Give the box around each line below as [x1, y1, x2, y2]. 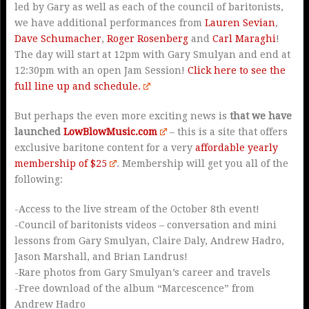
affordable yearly [195, 141, 278, 153]
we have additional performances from [14, 17, 205, 28]
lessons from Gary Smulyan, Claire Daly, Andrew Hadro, [14, 235, 284, 246]
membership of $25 [14, 157, 107, 169]
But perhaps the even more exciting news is [14, 110, 230, 121]
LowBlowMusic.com [63, 126, 157, 137]
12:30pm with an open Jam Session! [14, 64, 188, 76]
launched [14, 126, 63, 137]
